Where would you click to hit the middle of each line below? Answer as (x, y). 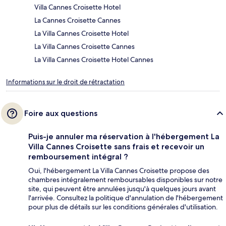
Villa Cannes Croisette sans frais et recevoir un (116, 146)
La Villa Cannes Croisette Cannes (84, 46)
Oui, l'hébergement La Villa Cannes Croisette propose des (119, 170)
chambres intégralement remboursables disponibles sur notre (125, 179)
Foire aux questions (61, 113)
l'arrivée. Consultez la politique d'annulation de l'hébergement (126, 197)
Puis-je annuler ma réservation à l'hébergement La (124, 136)
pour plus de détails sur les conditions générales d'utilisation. (123, 207)
